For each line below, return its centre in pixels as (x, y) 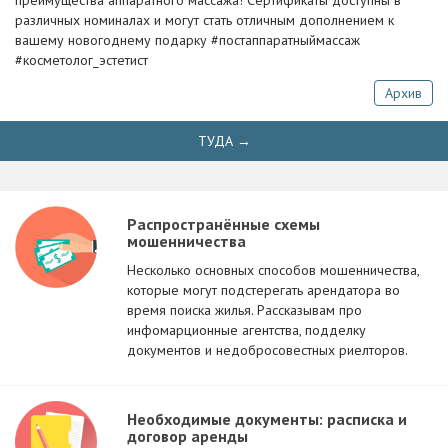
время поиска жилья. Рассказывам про (244, 310)
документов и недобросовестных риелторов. (267, 350)
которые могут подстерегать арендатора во (263, 290)
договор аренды (187, 436)
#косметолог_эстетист (81, 60)
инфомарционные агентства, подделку (246, 330)
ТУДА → (224, 141)
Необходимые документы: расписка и (267, 419)
